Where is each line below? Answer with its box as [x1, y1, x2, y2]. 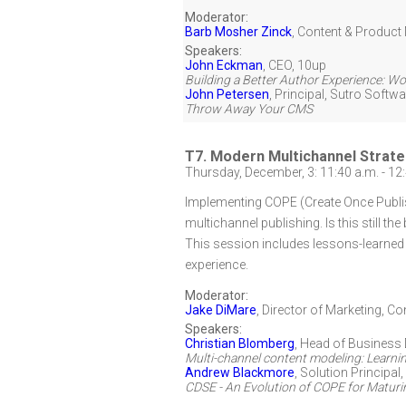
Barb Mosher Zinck [185, 24, 292, 39]
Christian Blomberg [185, 336, 295, 351]
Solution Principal [300, 365, 401, 380]
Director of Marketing [262, 303, 382, 317]
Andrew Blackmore [185, 365, 295, 380]
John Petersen [185, 87, 269, 101]
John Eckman [185, 58, 263, 72]
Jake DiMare [185, 303, 256, 317]
